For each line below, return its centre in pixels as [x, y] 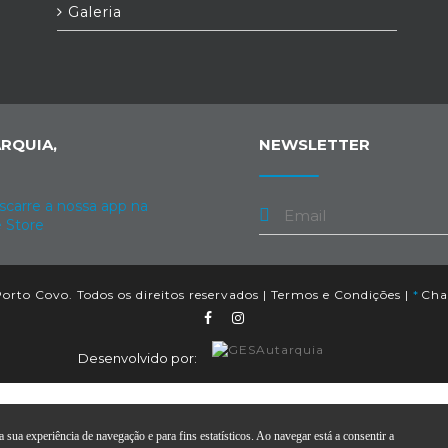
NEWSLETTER [314, 144]
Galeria [92, 12]
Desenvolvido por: [137, 358]
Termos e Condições [336, 294]
